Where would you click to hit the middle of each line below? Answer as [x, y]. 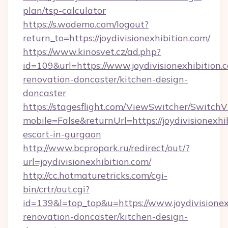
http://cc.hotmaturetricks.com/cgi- [95, 175]
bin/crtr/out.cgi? [56, 189]
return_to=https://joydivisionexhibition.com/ [117, 38]
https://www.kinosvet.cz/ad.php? [92, 52]
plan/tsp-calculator [64, 10]
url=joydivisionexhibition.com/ [87, 162]
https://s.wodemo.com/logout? [86, 24]
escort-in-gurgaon [62, 134]
